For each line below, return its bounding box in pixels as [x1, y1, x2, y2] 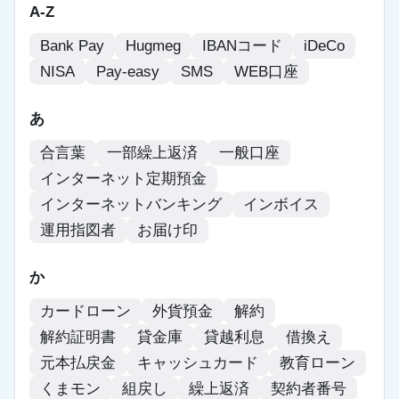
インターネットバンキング [40, 196, 222, 214]
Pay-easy [96, 63, 159, 81]
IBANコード [202, 37, 282, 55]
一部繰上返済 [107, 144, 198, 162]
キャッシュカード [137, 354, 258, 372]
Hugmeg [126, 37, 181, 55]
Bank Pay [40, 37, 104, 55]
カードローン [40, 303, 131, 321]
